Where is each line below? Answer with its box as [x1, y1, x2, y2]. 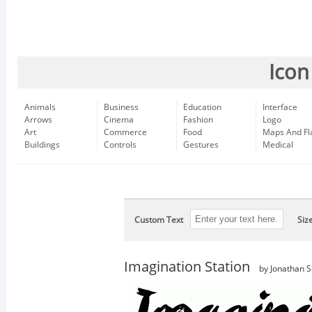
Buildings [24, 140, 60, 150]
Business [104, 102, 139, 112]
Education [183, 102, 221, 112]
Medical [263, 140, 293, 150]
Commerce [104, 127, 147, 137]
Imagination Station [124, 258, 250, 275]
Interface [263, 102, 297, 112]
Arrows [24, 115, 52, 125]
